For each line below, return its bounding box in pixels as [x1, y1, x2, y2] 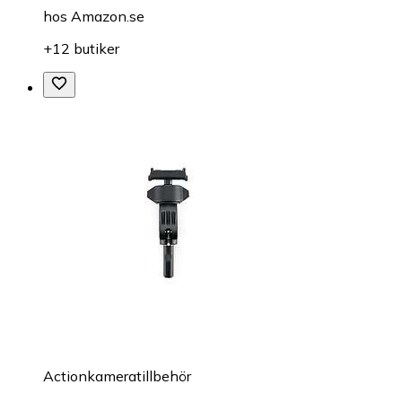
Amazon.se [71, 6, 144, 25]
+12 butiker [43, 39, 119, 57]
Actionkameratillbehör [43, 366, 191, 385]
